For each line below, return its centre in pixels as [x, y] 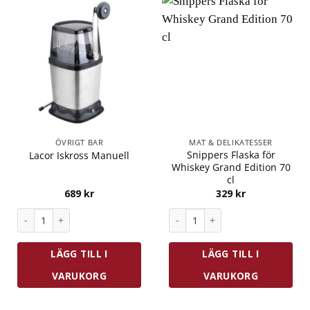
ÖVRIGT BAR [79, 143]
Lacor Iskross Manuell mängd [83, 214]
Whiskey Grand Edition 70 [231, 167]
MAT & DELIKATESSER [231, 143]
